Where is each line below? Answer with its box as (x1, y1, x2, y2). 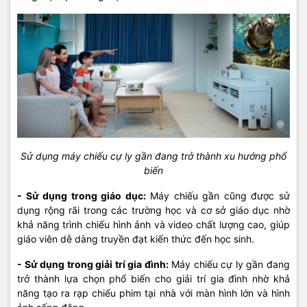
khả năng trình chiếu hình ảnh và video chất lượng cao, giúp (17, 218, 290, 230)
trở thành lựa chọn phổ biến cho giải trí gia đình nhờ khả (17, 272, 290, 284)
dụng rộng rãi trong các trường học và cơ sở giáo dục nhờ (17, 204, 290, 216)
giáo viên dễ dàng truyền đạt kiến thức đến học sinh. (17, 232, 254, 245)
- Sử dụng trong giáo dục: (17, 189, 146, 201)
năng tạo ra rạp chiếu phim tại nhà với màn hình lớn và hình (17, 286, 290, 299)
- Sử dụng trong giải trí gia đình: (17, 258, 169, 270)
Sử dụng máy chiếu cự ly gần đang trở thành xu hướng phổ (21, 149, 286, 162)
